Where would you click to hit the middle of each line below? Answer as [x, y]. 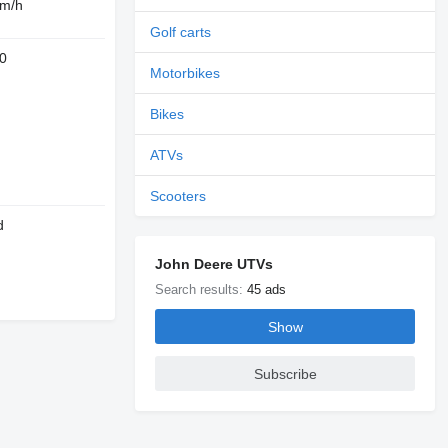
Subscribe [285, 373]
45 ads [267, 289]
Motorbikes [185, 73]
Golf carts [181, 32]
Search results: [201, 289]
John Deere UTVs [214, 264]
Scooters [178, 196]
